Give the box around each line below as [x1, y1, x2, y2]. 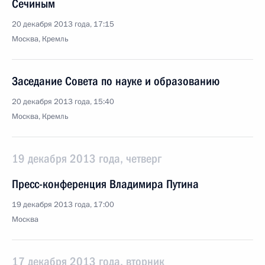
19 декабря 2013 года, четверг [12, 151, 161, 166]
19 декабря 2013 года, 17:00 [12, 199, 114, 210]
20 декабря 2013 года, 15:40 [12, 96, 114, 107]
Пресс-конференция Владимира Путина [12, 177, 199, 191]
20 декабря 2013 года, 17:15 [12, 19, 114, 30]
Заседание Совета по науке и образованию [12, 74, 219, 88]
